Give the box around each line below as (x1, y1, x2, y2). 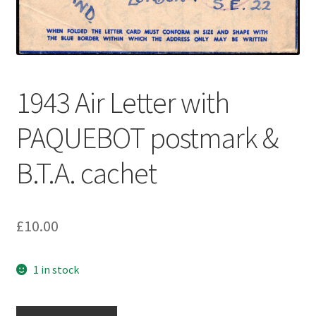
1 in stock (33, 262, 80, 276)
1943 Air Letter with (16, 83, 229, 121)
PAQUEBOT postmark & (16, 119, 278, 156)
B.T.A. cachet (16, 154, 157, 191)
